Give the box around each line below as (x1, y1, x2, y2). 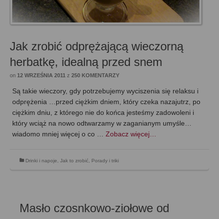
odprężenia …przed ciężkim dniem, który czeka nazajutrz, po (12, 98, 200, 106)
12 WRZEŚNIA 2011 (17, 72, 66, 79)
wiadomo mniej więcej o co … (12, 130, 106, 138)
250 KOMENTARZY (71, 72, 119, 79)
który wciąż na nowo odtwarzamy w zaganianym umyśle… (12, 119, 192, 128)
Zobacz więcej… (106, 130, 156, 138)
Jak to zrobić (60, 158, 88, 164)
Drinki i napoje (25, 158, 57, 164)
